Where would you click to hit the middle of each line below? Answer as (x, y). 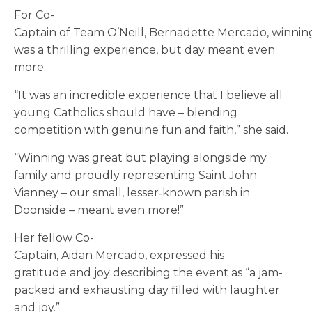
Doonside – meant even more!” (100, 210)
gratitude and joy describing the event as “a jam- (148, 273)
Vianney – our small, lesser (86, 193)
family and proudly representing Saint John (135, 175)
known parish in (206, 193)
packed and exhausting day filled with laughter (147, 290)
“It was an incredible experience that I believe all (148, 95)
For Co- (34, 15)
